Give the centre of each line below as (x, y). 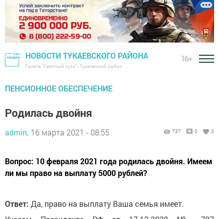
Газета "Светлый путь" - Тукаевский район (74, 66)
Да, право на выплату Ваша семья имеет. (107, 204)
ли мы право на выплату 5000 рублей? (76, 173)
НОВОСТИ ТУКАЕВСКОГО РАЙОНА (87, 56)
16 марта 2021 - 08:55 (70, 132)
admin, (17, 132)
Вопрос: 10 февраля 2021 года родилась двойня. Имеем (109, 161)
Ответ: (18, 204)
